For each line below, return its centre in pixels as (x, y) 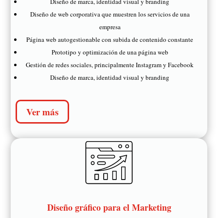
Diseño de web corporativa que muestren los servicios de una (110, 14)
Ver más (43, 111)
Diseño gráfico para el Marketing (109, 208)
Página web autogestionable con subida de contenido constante (110, 40)
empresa (110, 27)
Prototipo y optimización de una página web (110, 52)
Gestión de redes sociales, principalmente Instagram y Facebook (110, 65)
